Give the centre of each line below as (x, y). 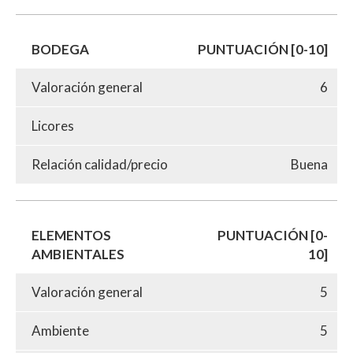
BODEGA (60, 49)
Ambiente (60, 330)
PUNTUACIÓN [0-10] (263, 49)
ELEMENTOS (71, 235)
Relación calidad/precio (100, 164)
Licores (53, 125)
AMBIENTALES (78, 254)
